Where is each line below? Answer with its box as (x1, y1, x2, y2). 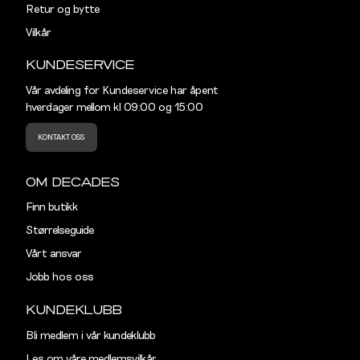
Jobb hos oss (25, 272, 94, 283)
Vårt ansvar (25, 248, 82, 260)
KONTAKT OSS (38, 133, 85, 141)
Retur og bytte (25, 3, 100, 15)
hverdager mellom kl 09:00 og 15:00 (25, 102, 203, 114)
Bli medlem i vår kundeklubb (25, 329, 156, 342)
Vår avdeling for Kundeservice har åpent (25, 85, 219, 97)
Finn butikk (25, 202, 78, 214)
